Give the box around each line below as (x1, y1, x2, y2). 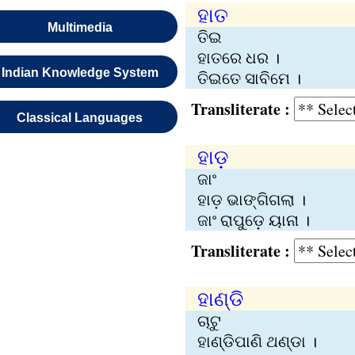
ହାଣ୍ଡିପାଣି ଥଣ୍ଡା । (197, 330, 317, 352)
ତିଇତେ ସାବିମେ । (197, 67, 301, 89)
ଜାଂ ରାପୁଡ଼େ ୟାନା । (197, 209, 310, 231)
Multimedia (47, 21, 113, 34)
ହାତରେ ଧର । (197, 47, 280, 68)
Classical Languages (17, 111, 143, 124)
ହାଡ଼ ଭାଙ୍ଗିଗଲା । (197, 189, 306, 210)
